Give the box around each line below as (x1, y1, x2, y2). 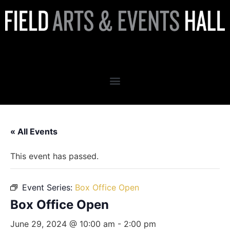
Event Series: (22, 182, 75, 193)
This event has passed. (10, 150, 99, 161)
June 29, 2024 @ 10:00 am (10, 218, 115, 229)
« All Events (10, 126, 57, 137)
